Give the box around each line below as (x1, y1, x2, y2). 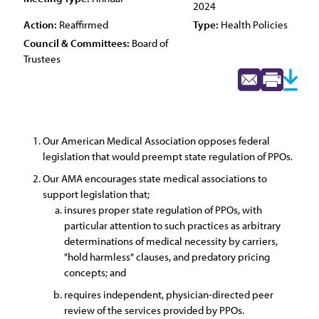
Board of (130, 36, 168, 50)
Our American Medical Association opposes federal (43, 134, 270, 147)
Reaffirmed (57, 18, 108, 31)
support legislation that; (43, 187, 152, 201)
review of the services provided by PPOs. (64, 303, 244, 317)
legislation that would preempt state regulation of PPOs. (43, 150, 293, 163)
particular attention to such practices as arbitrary (64, 219, 281, 232)
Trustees (23, 52, 61, 66)
